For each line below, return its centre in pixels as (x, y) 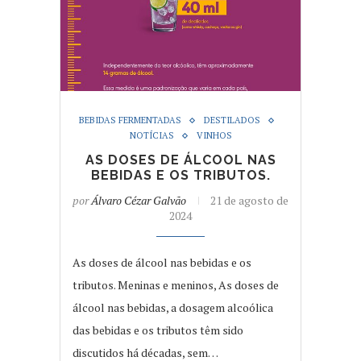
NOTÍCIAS (151, 136)
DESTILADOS (232, 120)
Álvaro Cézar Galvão (139, 201)
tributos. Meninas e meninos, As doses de (176, 285)
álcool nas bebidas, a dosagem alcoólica (173, 308)
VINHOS (214, 136)
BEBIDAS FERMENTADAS (130, 120)
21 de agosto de (249, 201)
